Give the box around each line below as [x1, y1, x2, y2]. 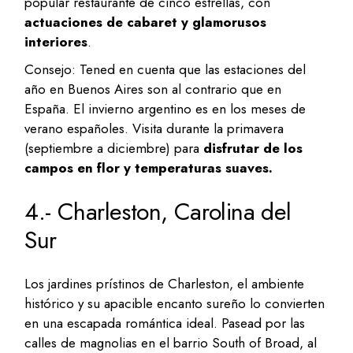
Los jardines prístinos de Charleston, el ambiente [24, 274, 305, 294]
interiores [24, 32, 88, 52]
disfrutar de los [203, 139, 303, 158]
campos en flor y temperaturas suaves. [24, 158, 273, 178]
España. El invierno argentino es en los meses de [24, 99, 307, 119]
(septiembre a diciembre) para [24, 139, 204, 158]
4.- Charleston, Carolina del [24, 195, 292, 229]
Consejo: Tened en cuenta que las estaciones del [24, 60, 307, 80]
